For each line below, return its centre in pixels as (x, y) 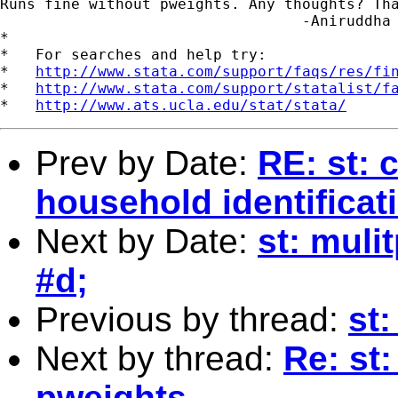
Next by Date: (147, 241)
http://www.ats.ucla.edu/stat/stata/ (191, 105)
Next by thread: (159, 358)
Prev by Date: (147, 163)
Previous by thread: (192, 319)
